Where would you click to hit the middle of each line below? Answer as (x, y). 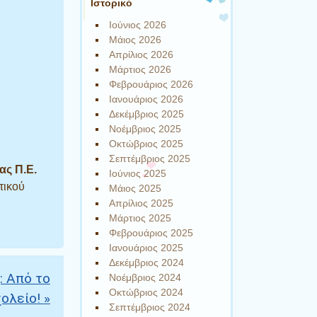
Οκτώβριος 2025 (146, 144)
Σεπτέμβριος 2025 (150, 159)
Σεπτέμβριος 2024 (150, 307)
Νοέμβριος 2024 (145, 278)
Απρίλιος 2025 (142, 203)
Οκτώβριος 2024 (146, 293)
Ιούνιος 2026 (138, 25)
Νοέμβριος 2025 (145, 129)
